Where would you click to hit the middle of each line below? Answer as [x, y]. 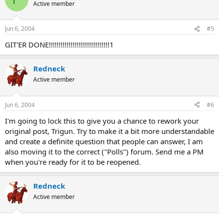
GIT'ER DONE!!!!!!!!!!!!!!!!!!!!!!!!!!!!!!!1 [59, 45]
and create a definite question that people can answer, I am [104, 141]
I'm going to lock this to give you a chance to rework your [102, 120]
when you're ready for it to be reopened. [73, 162]
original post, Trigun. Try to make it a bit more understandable [109, 131]
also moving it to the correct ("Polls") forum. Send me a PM [104, 151]
